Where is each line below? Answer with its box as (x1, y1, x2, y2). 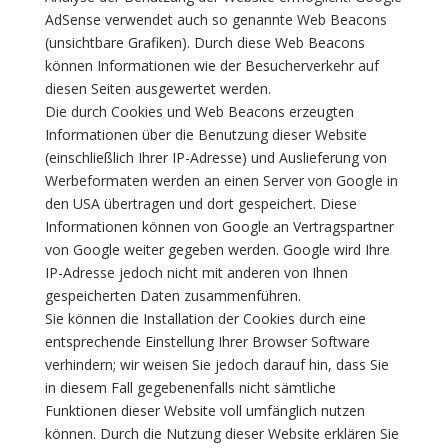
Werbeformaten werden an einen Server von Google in (44, 171, 398, 190)
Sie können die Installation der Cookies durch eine (44, 309, 366, 328)
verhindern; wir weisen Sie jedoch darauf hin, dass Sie (44, 355, 389, 374)
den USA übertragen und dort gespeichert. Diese (44, 194, 357, 213)
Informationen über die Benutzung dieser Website (44, 125, 367, 144)
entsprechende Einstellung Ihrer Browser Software (44, 332, 370, 351)
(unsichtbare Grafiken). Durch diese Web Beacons (44, 33, 365, 52)
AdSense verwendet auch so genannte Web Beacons (44, 10, 387, 29)
